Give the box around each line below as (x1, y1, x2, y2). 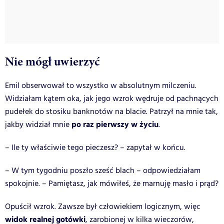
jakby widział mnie (5, 118, 71, 130)
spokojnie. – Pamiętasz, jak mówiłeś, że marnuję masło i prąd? (5, 177, 218, 189)
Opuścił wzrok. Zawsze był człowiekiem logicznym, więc (5, 200, 200, 212)
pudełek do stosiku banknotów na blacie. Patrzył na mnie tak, (5, 105, 218, 117)
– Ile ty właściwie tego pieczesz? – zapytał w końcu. (5, 141, 185, 153)
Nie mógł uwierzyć (5, 52, 99, 70)
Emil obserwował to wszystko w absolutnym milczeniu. (5, 79, 196, 91)
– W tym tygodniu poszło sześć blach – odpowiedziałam (5, 164, 200, 176)
